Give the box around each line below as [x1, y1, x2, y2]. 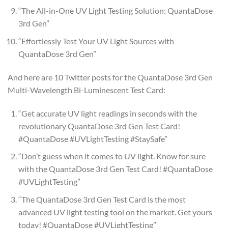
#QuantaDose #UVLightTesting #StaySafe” [18, 133, 167, 144]
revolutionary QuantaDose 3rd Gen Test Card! [18, 121, 180, 131]
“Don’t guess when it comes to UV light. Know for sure [18, 151, 206, 161]
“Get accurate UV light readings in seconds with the [18, 108, 197, 118]
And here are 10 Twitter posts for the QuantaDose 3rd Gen [8, 72, 213, 82]
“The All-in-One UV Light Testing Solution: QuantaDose [18, 6, 213, 16]
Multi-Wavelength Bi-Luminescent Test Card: [8, 84, 165, 95]
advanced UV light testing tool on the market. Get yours [18, 207, 212, 217]
